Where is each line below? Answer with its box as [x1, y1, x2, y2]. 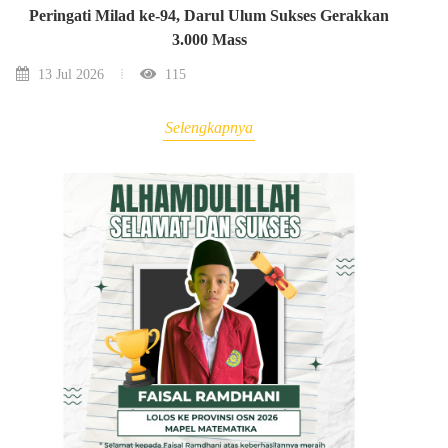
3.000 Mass [171, 30, 247, 48]
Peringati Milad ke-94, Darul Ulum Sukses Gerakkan [29, 6, 389, 24]
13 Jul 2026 [34, 65, 104, 82]
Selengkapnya [165, 118, 253, 136]
